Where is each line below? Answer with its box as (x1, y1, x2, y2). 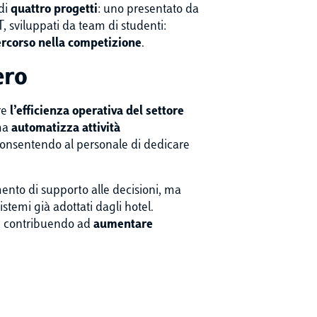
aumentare (93, 219, 153, 231)
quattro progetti (11, 4, 98, 16)
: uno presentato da (98, 4, 199, 16)
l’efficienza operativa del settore (10, 105, 184, 118)
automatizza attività (11, 122, 120, 135)
